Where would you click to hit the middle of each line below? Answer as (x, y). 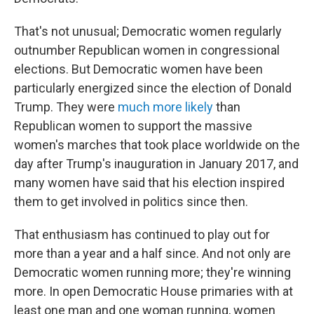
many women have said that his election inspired (149, 183)
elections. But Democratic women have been (138, 69)
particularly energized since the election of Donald (153, 88)
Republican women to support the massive (133, 126)
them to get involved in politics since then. (131, 202)
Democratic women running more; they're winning (152, 272)
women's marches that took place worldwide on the (157, 145)
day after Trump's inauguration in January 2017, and (156, 164)
